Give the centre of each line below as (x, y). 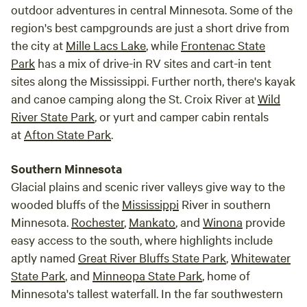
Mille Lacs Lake (106, 45)
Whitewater (261, 257)
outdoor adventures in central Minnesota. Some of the (152, 9)
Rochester (98, 222)
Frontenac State (223, 45)
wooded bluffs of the (66, 204)
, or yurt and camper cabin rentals (182, 116)
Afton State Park (67, 134)
